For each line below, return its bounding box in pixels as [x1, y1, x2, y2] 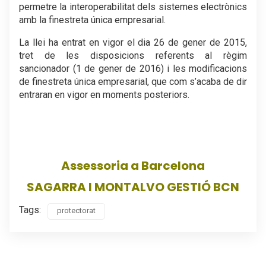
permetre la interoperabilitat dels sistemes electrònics [19, 1, 247, 12]
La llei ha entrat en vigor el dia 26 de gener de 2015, [19, 37, 247, 48]
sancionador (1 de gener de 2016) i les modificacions [19, 63, 247, 74]
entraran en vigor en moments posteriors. [19, 89, 189, 100]
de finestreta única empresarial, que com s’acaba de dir [19, 76, 247, 87]
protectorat [57, 206, 96, 215]
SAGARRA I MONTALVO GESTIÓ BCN [27, 179, 239, 195]
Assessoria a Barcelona [61, 157, 205, 174]
